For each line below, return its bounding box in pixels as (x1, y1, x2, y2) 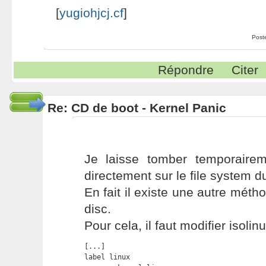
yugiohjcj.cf (59, 6, 123, 20)
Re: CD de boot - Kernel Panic (47, 101, 226, 115)
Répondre (158, 63, 214, 77)
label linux (84, 253, 130, 261)
